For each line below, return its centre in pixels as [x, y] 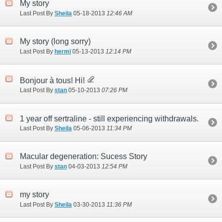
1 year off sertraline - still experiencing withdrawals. [109, 118]
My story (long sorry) [55, 42]
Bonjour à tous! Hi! [53, 80]
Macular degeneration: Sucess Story [83, 157]
